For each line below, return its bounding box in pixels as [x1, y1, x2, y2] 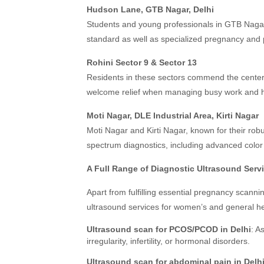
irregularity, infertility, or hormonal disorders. [87, 236, 250, 246]
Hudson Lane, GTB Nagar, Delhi [87, 5, 214, 14]
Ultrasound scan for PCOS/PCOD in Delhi [87, 225, 251, 234]
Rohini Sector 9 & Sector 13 [87, 58, 197, 67]
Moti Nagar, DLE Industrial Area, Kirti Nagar [87, 111, 259, 120]
